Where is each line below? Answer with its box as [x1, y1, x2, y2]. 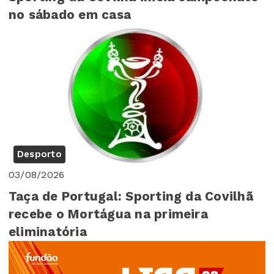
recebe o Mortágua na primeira [9, 207, 208, 222]
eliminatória [9, 224, 87, 240]
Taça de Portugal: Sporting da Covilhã [9, 189, 253, 204]
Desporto [17, 149, 62, 160]
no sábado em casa [9, 7, 131, 22]
